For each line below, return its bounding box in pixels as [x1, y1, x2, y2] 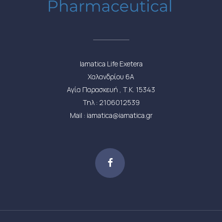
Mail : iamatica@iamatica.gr [69, 111, 153, 120]
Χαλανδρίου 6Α [88, 72, 134, 81]
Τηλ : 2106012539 [82, 98, 140, 107]
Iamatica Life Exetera [79, 59, 143, 68]
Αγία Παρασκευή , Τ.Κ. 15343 [67, 85, 155, 94]
